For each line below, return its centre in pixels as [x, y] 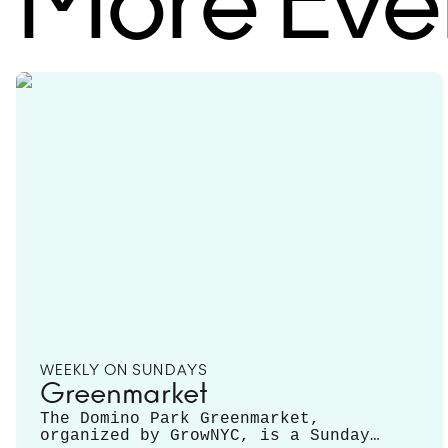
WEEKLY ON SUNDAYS [124, 371]
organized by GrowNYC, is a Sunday [205, 436]
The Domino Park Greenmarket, [180, 419]
